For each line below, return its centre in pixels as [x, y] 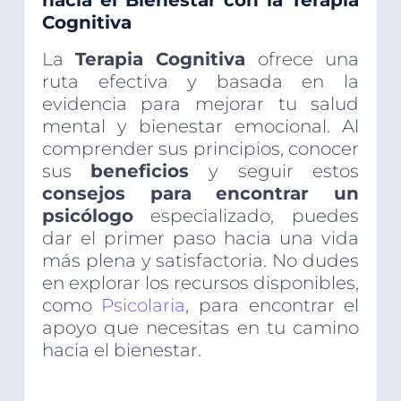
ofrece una [303, 60]
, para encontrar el [273, 306]
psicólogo [87, 216]
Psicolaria [144, 306]
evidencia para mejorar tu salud [200, 104]
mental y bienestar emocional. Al [200, 127]
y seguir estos [274, 171]
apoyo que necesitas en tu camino [200, 328]
